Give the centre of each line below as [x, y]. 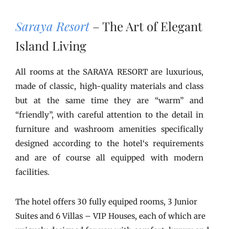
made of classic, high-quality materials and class [109, 86]
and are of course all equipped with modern [109, 158]
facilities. [32, 172]
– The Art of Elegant [146, 26]
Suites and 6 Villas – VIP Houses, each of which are [110, 216]
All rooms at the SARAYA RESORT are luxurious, [109, 72]
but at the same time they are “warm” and [109, 100]
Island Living [51, 45]
